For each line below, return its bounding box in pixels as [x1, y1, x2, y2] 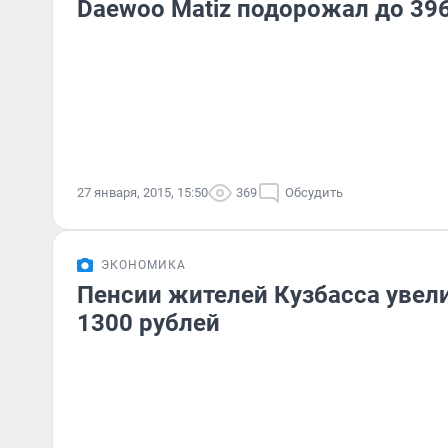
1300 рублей [77, 309, 220, 337]
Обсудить [285, 185, 343, 200]
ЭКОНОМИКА [101, 258, 186, 272]
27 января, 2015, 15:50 [77, 185, 208, 200]
